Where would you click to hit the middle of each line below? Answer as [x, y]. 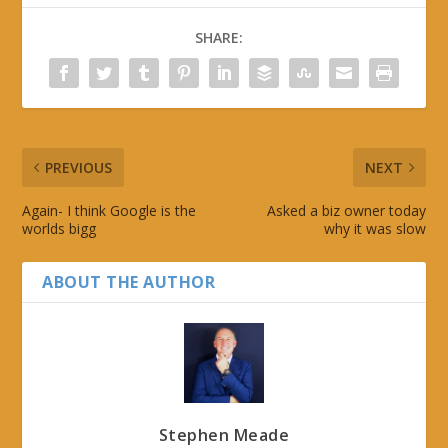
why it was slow [374, 228]
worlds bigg [59, 228]
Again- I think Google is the [109, 210]
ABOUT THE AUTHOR [129, 281]
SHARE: [219, 37]
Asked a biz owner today [346, 210]
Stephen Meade [224, 434]
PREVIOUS [79, 167]
